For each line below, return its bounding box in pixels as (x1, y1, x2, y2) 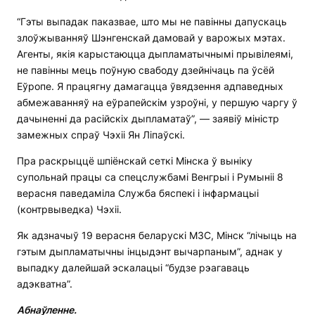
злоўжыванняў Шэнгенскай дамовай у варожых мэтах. (17, 32, 285, 44)
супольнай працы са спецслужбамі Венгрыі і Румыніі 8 (17, 171, 283, 184)
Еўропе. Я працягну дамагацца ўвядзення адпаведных (17, 80, 283, 93)
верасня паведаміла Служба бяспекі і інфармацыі (17, 187, 259, 200)
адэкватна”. (17, 278, 72, 290)
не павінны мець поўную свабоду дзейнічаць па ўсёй (17, 64, 274, 77)
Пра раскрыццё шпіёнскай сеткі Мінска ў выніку (17, 155, 252, 167)
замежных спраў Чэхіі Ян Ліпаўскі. (17, 129, 185, 141)
